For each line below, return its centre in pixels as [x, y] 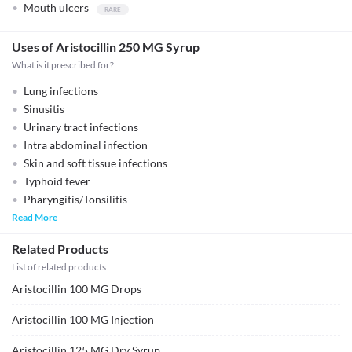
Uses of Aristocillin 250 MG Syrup [106, 47]
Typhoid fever [57, 181]
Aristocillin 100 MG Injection [83, 319]
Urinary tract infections [81, 127]
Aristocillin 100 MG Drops [77, 289]
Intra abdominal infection [86, 145]
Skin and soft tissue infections [95, 163]
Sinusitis [44, 109]
